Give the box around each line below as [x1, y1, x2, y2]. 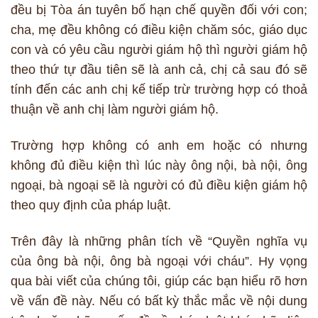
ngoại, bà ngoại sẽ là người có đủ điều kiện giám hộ [11, 178, 307, 193]
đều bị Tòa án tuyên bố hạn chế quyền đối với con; [11, 3, 307, 18]
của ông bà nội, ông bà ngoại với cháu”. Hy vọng [11, 254, 307, 269]
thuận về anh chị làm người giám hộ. [11, 102, 219, 117]
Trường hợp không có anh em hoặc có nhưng [11, 138, 307, 153]
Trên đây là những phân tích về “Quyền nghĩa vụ [11, 234, 307, 249]
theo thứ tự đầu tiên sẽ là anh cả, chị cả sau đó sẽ [11, 62, 307, 77]
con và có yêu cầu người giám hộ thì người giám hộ [11, 43, 307, 57]
